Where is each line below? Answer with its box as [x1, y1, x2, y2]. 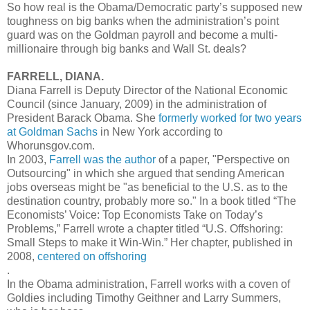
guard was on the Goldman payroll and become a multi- [7, 29, 277, 42]
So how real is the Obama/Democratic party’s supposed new [7, 1, 302, 14]
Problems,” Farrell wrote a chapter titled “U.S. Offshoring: [7, 223, 283, 235]
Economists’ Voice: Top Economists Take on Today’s [7, 209, 263, 221]
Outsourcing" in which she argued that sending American [7, 167, 284, 180]
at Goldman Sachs [7, 126, 98, 138]
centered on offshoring [37, 250, 147, 263]
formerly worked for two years [156, 112, 302, 125]
